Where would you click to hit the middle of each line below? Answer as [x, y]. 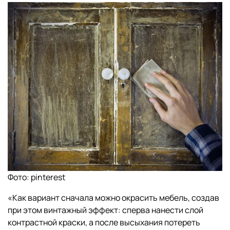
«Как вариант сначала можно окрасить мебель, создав [113, 198]
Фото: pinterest [36, 177]
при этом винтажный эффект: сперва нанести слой [106, 210]
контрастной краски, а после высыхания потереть [104, 223]
